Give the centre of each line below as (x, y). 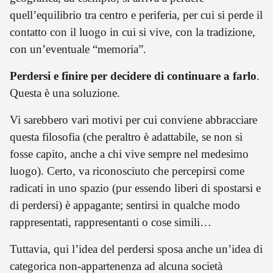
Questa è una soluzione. (65, 93)
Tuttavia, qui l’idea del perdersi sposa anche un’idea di (136, 249)
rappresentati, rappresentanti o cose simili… (111, 222)
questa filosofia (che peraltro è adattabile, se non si (126, 136)
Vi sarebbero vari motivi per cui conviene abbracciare (133, 119)
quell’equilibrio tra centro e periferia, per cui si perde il (136, 15)
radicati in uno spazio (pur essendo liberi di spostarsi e (135, 188)
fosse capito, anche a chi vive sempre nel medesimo (129, 154)
